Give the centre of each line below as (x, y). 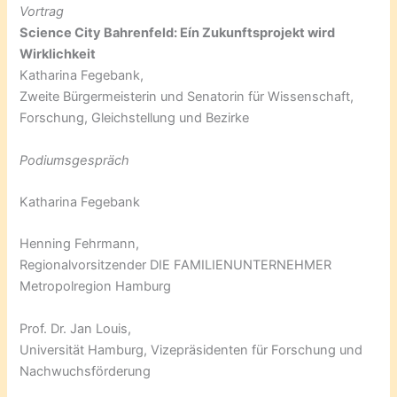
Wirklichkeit (58, 54)
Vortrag (42, 12)
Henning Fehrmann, (80, 244)
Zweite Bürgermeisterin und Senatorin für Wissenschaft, (187, 97)
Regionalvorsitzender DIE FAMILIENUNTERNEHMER (176, 265)
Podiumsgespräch (75, 160)
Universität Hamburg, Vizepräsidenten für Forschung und (191, 350)
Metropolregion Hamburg (96, 287)
